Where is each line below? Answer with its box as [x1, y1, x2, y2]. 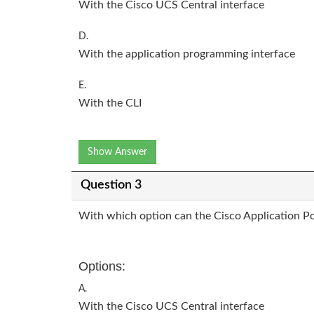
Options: [78, 259, 125, 273]
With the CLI [78, 97, 142, 109]
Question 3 [80, 179, 142, 192]
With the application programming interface [78, 48, 295, 60]
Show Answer [88, 146, 147, 157]
